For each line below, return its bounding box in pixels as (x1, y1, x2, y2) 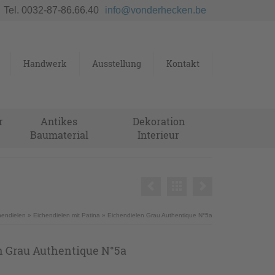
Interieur (137, 128, 180, 141)
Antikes (41, 114, 78, 128)
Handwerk (23, 58, 67, 69)
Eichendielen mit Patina (33, 211, 100, 219)
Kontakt (166, 58, 199, 69)
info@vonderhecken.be (105, 5, 206, 15)
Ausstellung (92, 58, 141, 69)
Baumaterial (29, 128, 88, 141)
